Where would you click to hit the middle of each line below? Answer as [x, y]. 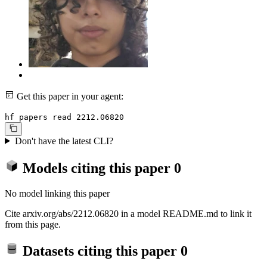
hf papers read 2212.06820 [64, 117]
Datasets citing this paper [100, 251]
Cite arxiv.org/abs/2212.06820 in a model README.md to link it [128, 213]
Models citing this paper [97, 168]
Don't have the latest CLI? [64, 141]
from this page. [33, 224]
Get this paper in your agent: [69, 97]
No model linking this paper [57, 193]
